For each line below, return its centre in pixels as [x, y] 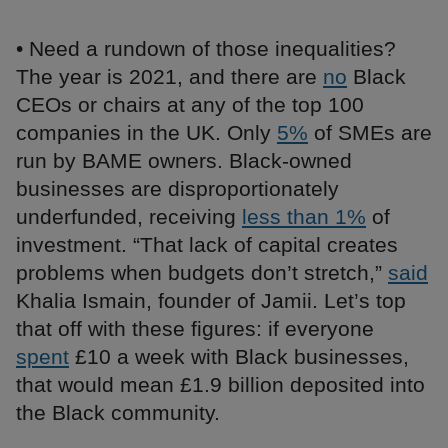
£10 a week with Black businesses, [239, 357]
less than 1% [304, 217]
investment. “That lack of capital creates [207, 245]
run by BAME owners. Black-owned [184, 161]
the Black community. [118, 413]
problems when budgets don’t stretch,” [202, 273]
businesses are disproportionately [177, 189]
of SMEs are [370, 133]
